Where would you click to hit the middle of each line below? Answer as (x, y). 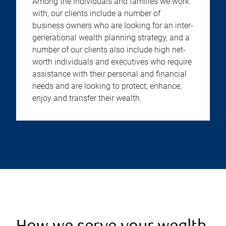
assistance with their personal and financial (109, 74)
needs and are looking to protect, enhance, (107, 86)
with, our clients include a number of (96, 13)
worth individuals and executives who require (112, 62)
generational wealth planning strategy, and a (111, 38)
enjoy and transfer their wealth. (87, 98)
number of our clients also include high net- (109, 50)
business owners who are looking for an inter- (113, 25)
